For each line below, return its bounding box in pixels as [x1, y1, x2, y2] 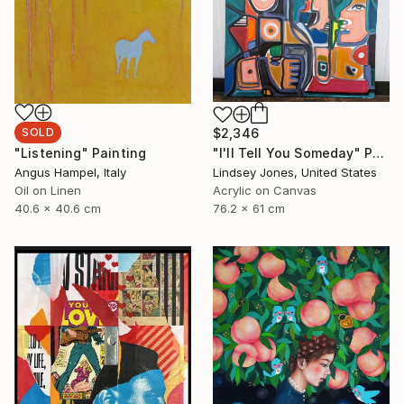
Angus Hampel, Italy [14, 164, 126, 179]
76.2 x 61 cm [213, 201, 285, 216]
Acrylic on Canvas [213, 183, 317, 198]
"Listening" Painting [14, 144, 147, 161]
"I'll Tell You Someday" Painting [372, 145, 385, 161]
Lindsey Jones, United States [213, 165, 377, 180]
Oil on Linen [14, 182, 81, 197]
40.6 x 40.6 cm [14, 200, 101, 216]
